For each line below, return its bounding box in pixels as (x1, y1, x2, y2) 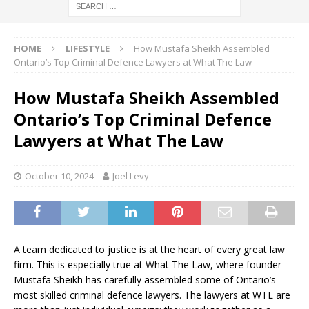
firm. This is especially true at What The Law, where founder (14, 258, 281, 272)
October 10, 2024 (25, 170, 94, 183)
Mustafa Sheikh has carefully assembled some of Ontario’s (14, 273, 276, 287)
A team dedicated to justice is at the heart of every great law (14, 243, 285, 257)
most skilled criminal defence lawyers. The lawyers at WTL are (14, 288, 290, 302)
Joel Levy (112, 170, 149, 183)
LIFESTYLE (66, 42, 110, 55)
